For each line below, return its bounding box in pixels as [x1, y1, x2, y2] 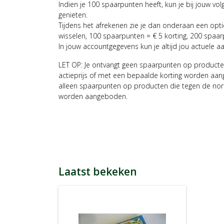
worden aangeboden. [58, 91, 127, 101]
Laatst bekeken [58, 164, 137, 179]
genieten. [58, 10, 87, 20]
